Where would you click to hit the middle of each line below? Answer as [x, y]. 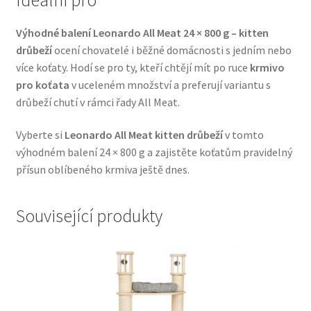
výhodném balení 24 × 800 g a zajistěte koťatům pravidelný [154, 152]
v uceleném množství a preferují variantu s [170, 84]
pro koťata [42, 84]
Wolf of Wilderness [76, 91]
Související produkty [89, 216]
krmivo [267, 67]
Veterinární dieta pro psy [90, 18]
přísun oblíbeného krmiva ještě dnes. [102, 170]
